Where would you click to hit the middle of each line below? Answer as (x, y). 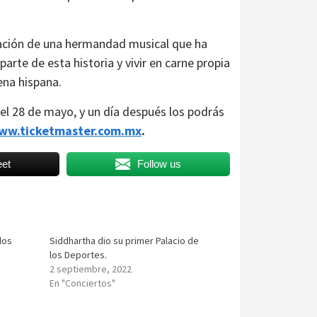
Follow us (159, 163)
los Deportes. (79, 254)
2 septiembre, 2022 (91, 269)
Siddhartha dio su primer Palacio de (125, 240)
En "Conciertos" (83, 283)
